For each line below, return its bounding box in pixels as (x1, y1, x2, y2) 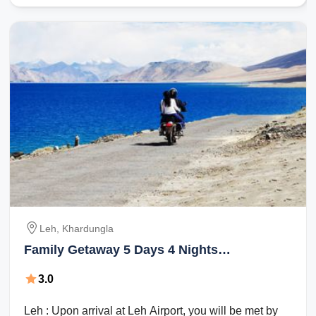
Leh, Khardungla (39, 222, 114, 234)
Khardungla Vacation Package (24, 260, 206, 275)
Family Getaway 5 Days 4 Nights (24, 242, 219, 257)
